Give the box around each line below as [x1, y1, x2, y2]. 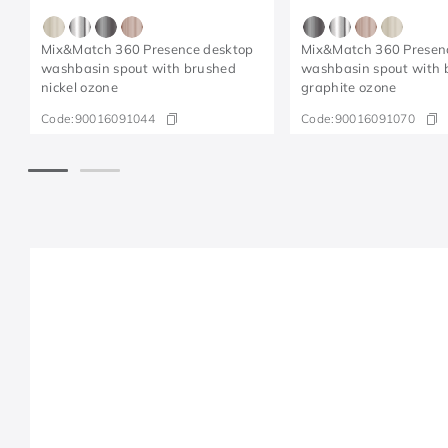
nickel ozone [41, 79, 118, 96]
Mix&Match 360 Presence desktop [41, 41, 254, 58]
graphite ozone [301, 79, 397, 96]
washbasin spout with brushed [41, 60, 236, 77]
